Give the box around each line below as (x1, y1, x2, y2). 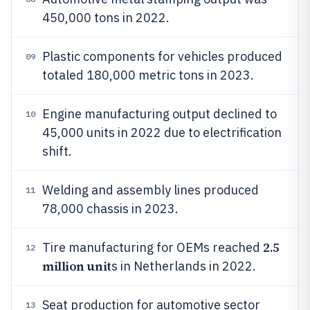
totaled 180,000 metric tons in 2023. (42, 67, 254, 83)
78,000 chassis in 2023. (42, 201, 179, 217)
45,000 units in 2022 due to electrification (42, 125, 282, 140)
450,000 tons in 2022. (42, 10, 170, 26)
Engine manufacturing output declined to (42, 106, 277, 122)
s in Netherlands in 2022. (111, 258, 256, 274)
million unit (42, 257, 111, 275)
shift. (42, 143, 72, 159)
